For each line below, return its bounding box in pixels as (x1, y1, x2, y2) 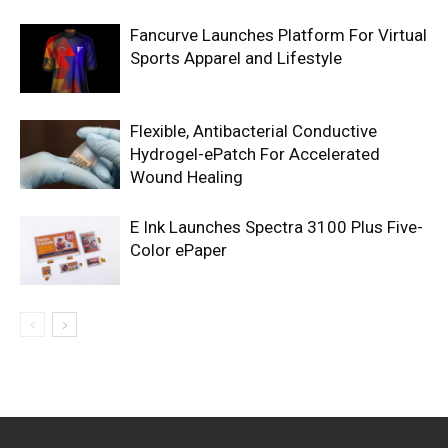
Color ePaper (130, 239, 227, 260)
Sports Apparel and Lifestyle (130, 47, 342, 68)
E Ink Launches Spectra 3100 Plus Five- (130, 216, 423, 237)
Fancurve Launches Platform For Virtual (130, 24, 427, 45)
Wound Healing (130, 166, 243, 187)
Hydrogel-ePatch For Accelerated (130, 143, 380, 164)
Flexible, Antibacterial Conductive (130, 120, 377, 141)
